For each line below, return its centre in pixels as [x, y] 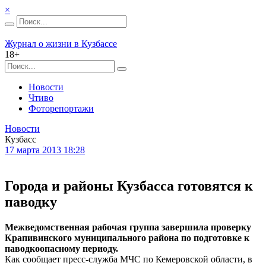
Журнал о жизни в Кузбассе [61, 44]
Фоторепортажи [61, 108]
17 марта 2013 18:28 [45, 150]
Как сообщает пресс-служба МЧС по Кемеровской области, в [129, 259]
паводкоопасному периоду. [61, 248]
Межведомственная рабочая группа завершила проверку [128, 227]
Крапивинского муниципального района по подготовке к [127, 237]
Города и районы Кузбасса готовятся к [129, 186]
